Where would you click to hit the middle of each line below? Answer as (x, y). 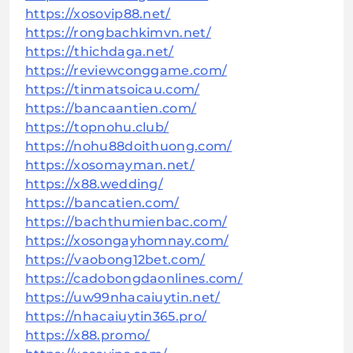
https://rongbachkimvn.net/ (118, 33)
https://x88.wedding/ (94, 184)
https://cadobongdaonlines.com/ (134, 279)
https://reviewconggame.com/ (126, 71)
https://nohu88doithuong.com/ (129, 147)
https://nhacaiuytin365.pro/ (116, 317)
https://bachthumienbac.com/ (126, 222)
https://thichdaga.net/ (100, 52)
